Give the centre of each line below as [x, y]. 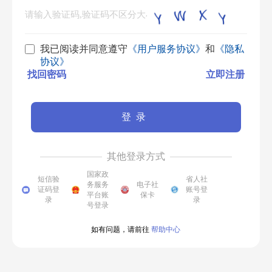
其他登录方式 [136, 156]
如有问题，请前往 [121, 229]
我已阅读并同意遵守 [83, 49]
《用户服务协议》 [166, 49]
